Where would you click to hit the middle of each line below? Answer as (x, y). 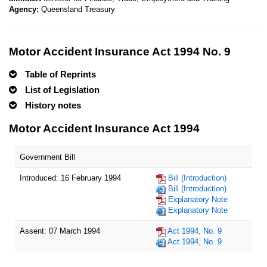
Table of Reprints (60, 74)
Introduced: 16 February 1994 (70, 178)
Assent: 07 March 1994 (60, 231)
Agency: (25, 9)
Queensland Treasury (78, 9)
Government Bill (47, 157)
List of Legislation (62, 90)
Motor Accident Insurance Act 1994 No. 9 (120, 52)
